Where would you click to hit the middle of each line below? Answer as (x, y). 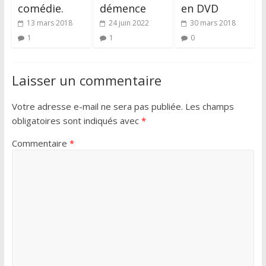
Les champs (209, 106)
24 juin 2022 (129, 23)
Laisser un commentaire (86, 80)
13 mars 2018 (49, 23)
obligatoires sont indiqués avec (76, 120)
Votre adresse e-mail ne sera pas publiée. (97, 106)
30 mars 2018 (213, 23)
